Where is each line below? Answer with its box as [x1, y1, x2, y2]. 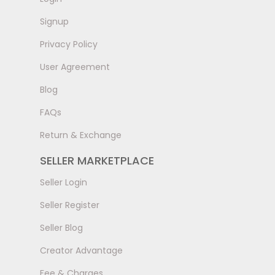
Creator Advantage [40, 244, 123, 257]
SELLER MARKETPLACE [40, 152, 154, 168]
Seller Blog [40, 221, 83, 234]
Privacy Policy [40, 37, 98, 50]
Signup [40, 15, 69, 28]
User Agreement [40, 60, 110, 73]
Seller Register [40, 198, 99, 211]
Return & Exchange [40, 128, 122, 141]
